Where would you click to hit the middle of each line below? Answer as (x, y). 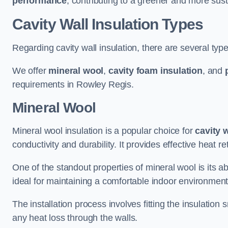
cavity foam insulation (155, 71)
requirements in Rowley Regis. (73, 84)
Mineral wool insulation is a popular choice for (104, 131)
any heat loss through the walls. (75, 218)
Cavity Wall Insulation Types (108, 24)
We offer (31, 71)
